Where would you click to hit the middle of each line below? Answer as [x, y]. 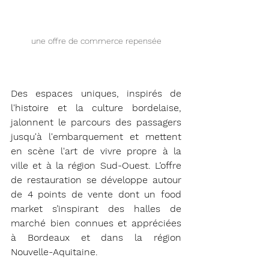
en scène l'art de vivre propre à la [96, 151]
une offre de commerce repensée [96, 41]
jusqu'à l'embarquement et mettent [96, 136]
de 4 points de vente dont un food [96, 194]
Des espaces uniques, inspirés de [96, 93]
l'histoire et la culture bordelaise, [96, 107]
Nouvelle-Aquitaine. [54, 252]
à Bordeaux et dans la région [96, 237]
